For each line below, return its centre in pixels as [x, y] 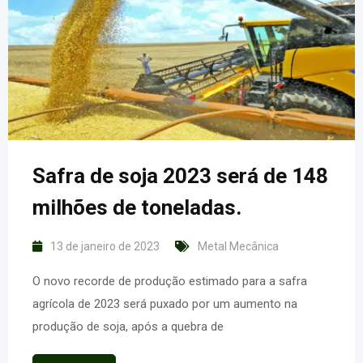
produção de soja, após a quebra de [128, 327]
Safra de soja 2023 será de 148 [180, 176]
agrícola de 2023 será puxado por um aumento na [165, 304]
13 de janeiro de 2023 [105, 247]
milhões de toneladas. [137, 208]
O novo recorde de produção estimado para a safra [170, 282]
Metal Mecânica [238, 247]
